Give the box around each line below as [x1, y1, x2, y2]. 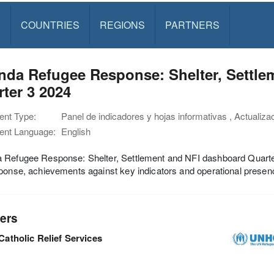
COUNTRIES [20, 18, 80, 32]
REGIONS [99, 18, 145, 32]
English [61, 125, 91, 138]
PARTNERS [165, 18, 220, 32]
